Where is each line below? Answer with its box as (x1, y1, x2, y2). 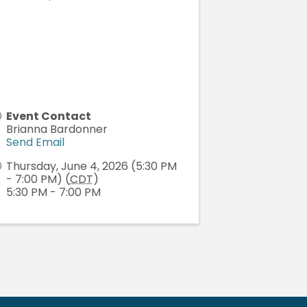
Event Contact (5, 108, 91, 124)
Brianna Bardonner (5, 121, 108, 137)
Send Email (5, 134, 64, 150)
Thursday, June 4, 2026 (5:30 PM (5, 158, 177, 174)
